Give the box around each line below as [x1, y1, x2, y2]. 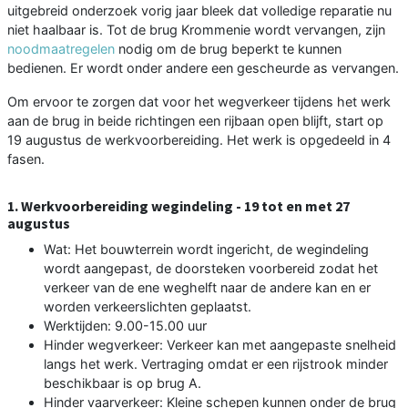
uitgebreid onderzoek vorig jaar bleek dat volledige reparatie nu [7, 3, 392, 19]
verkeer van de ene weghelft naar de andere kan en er [44, 280, 371, 296]
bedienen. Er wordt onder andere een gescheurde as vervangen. [7, 60, 399, 76]
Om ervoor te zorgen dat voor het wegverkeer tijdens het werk [7, 94, 391, 110]
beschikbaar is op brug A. [44, 375, 201, 392]
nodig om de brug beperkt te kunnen [115, 41, 342, 57]
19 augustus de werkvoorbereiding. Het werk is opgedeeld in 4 [7, 132, 391, 148]
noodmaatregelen [7, 41, 115, 57]
